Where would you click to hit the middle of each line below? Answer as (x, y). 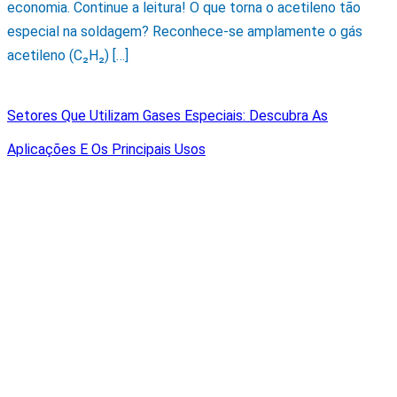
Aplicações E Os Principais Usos (106, 150)
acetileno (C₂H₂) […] (68, 55)
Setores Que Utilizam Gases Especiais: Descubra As (167, 116)
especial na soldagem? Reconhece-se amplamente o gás (185, 31)
